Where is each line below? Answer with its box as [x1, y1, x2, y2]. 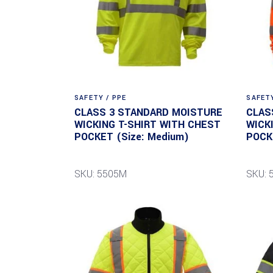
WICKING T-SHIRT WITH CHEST [74, 118, 221, 132]
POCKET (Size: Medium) [74, 130, 189, 144]
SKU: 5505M [74, 167, 127, 182]
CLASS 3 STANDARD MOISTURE [74, 105, 222, 120]
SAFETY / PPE [74, 93, 127, 103]
